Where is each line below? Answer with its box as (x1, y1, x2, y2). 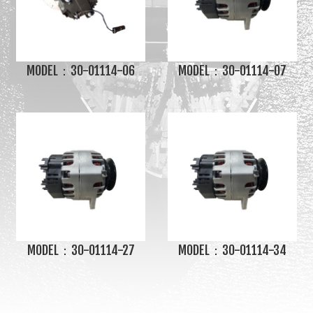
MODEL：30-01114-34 (177, 242, 286, 259)
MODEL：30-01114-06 (27, 62, 136, 78)
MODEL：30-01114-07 (177, 62, 286, 78)
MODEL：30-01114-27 (27, 242, 135, 259)
